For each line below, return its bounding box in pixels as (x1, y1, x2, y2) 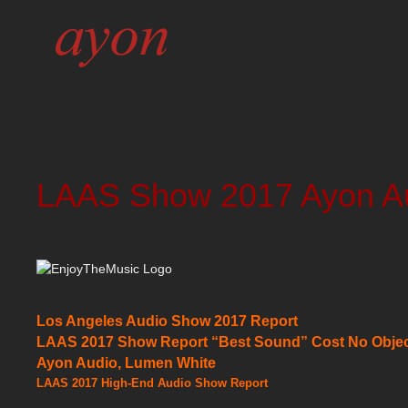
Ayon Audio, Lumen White (36, 355, 216, 371)
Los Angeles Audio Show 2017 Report (36, 313, 298, 329)
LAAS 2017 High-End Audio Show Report (36, 376, 268, 390)
